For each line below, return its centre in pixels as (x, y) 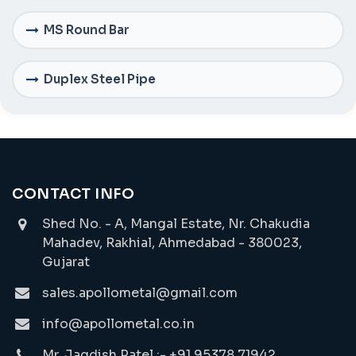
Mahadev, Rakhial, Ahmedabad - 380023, (172, 242)
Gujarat (66, 261)
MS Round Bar (87, 30)
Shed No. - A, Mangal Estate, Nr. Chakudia (176, 223)
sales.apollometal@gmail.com (140, 292)
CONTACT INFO (73, 193)
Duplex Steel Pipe (100, 79)
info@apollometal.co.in (118, 323)
